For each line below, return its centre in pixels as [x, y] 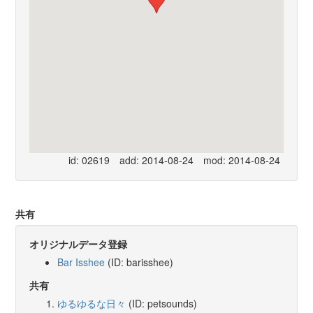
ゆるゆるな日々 [92, 303]
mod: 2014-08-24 [241, 160]
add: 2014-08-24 [156, 160]
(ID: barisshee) [139, 262]
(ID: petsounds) [162, 303]
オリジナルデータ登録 [79, 243]
